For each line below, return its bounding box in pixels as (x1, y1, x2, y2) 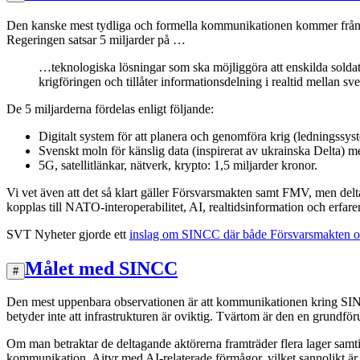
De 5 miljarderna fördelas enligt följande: (6, 101, 214, 116)
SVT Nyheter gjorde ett (6, 227, 129, 241)
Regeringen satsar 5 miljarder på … (6, 32, 186, 47)
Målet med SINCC (25, 257, 178, 279)
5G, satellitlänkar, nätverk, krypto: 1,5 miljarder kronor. (39, 157, 317, 172)
